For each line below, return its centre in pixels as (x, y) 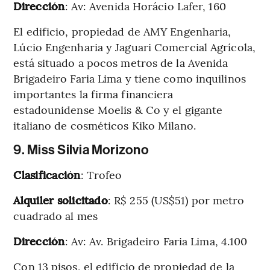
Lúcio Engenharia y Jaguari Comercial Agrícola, (134, 46)
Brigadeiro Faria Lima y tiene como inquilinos (130, 78)
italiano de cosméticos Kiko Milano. (105, 125)
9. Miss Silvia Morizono (81, 150)
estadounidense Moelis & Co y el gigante (118, 109)
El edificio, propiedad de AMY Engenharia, (122, 31)
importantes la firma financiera (93, 93)
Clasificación (47, 174)
